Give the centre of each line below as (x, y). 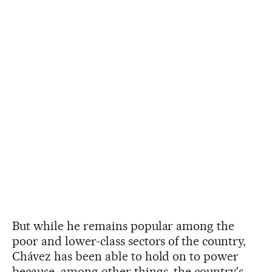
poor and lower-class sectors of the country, (129, 241)
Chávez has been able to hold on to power (126, 256)
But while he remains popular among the (124, 226)
